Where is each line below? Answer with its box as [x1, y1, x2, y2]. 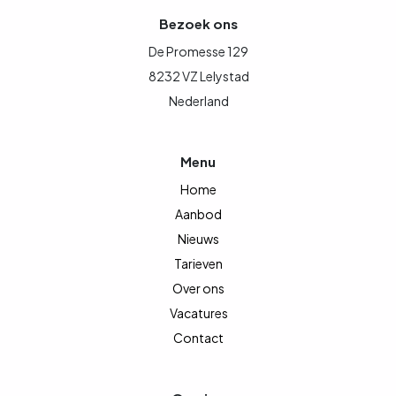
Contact [173, 329, 224, 346]
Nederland [168, 92, 229, 109]
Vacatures [169, 304, 228, 321]
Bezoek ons [158, 14, 238, 32]
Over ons [172, 279, 225, 296]
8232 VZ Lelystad [148, 67, 249, 84]
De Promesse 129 [148, 42, 248, 59]
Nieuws [178, 230, 219, 247]
